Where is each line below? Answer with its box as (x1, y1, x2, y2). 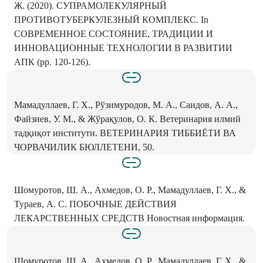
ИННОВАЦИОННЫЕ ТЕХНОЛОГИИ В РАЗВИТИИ (14, 43, 232, 53)
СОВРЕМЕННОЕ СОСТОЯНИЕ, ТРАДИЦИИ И (14, 29, 213, 39)
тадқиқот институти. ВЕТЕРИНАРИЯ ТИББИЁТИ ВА (14, 128, 236, 139)
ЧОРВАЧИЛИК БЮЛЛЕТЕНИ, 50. (14, 142, 154, 153)
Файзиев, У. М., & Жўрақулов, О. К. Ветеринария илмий (14, 114, 241, 124)
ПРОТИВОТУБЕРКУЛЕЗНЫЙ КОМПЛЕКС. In (14, 15, 208, 25)
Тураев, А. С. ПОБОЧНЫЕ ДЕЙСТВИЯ (14, 199, 177, 210)
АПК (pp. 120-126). (14, 57, 90, 68)
